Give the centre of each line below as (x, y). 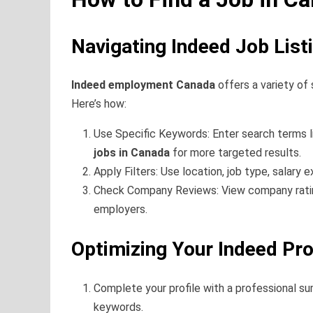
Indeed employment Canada (143, 85)
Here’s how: (99, 104)
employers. (121, 210)
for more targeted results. (235, 153)
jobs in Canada (132, 153)
